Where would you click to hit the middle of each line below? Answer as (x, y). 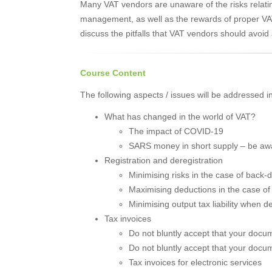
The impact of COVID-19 (176, 131)
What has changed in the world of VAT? (180, 117)
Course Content (113, 73)
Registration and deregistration (164, 160)
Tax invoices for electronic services (195, 262)
